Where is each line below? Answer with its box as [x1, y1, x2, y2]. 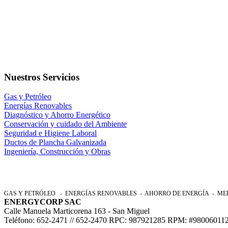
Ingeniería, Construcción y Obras [4, 147, 110, 156]
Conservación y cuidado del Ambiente [4, 120, 127, 129]
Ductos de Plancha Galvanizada [4, 138, 106, 147]
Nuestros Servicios [4, 71, 79, 82]
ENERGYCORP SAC [4, 197, 81, 207]
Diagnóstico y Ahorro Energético [4, 110, 110, 120]
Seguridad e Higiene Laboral [4, 129, 97, 138]
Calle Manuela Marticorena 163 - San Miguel [4, 207, 150, 216]
